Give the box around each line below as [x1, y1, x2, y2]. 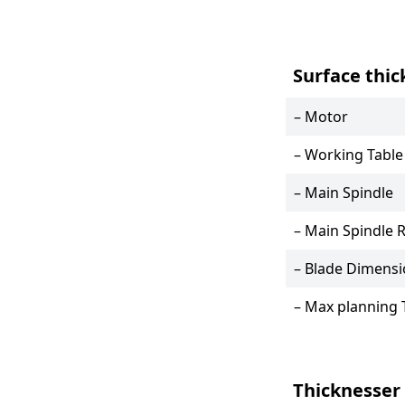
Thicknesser [292, 377, 400, 402]
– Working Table [293, 144, 403, 165]
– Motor [293, 106, 348, 127]
